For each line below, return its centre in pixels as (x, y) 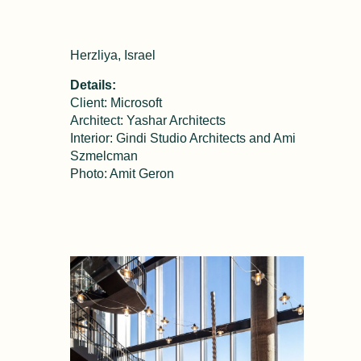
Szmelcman (104, 156)
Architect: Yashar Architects (147, 120)
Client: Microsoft (116, 102)
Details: (93, 85)
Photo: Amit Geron (122, 173)
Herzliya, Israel (112, 55)
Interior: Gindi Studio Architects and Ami (183, 138)
